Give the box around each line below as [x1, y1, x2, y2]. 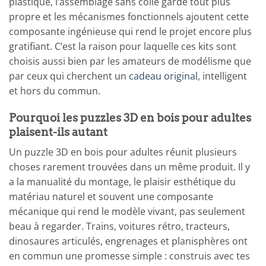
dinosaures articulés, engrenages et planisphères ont [9, 235, 248, 248]
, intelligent [198, 69, 247, 83]
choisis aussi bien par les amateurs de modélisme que [9, 55, 251, 68]
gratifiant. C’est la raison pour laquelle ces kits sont [9, 40, 236, 53]
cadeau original [129, 69, 198, 83]
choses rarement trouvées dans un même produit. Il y [9, 160, 250, 174]
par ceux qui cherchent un [9, 69, 129, 83]
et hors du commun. [9, 84, 100, 98]
